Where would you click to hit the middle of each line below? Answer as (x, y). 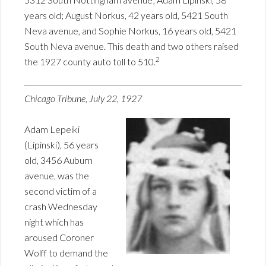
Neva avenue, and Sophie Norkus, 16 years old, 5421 (130, 31)
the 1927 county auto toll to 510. (90, 62)
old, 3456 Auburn (58, 160)
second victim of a (61, 191)
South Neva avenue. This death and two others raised (132, 46)
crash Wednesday (61, 207)
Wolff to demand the (66, 253)
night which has (54, 222)
